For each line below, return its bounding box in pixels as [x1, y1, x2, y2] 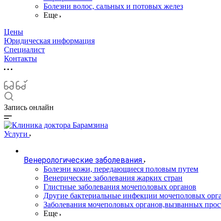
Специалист [4, 45, 45, 54]
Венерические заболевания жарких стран [43, 174, 183, 182]
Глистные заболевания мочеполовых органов [43, 183, 196, 191]
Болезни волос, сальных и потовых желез [43, 2, 183, 10]
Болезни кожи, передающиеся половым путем [43, 165, 198, 173]
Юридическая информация [4, 37, 95, 45]
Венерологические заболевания [24, 155, 142, 165]
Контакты [4, 54, 37, 63]
